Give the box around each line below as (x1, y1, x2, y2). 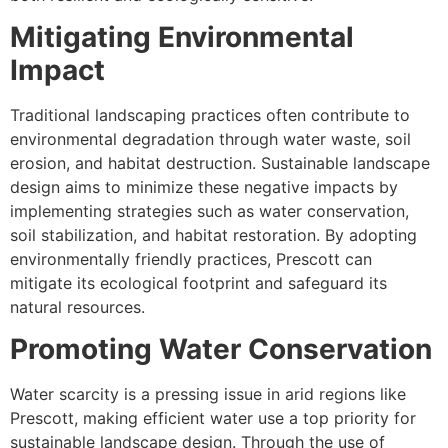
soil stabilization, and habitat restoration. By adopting (10, 224, 417, 245)
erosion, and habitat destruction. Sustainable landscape (10, 152, 430, 173)
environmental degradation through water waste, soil (10, 128, 411, 149)
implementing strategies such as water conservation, (10, 200, 409, 221)
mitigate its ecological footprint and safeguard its (10, 272, 387, 293)
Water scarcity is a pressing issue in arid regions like (10, 384, 406, 405)
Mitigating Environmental (10, 19, 354, 54)
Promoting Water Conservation (10, 332, 432, 367)
